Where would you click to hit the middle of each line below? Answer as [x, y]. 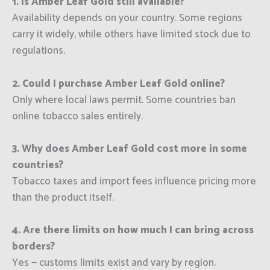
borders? [33, 247]
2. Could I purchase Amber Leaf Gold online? [118, 83]
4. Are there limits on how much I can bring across [133, 231]
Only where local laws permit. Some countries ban [124, 100]
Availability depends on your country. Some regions [127, 18]
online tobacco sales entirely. [77, 116]
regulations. [39, 51]
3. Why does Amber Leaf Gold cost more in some [130, 149]
